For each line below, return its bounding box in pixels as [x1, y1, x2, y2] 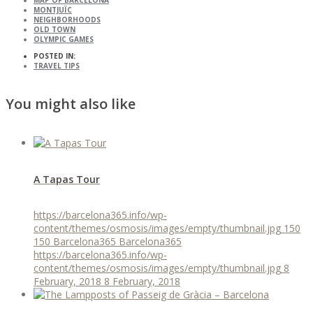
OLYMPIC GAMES [34, 34, 94, 45]
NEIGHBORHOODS [34, 15, 101, 25]
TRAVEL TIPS [34, 61, 80, 71]
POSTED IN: [34, 51, 75, 61]
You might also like [6, 94, 136, 113]
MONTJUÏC [34, 5, 72, 15]
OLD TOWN [34, 24, 75, 35]
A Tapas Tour [34, 172, 100, 186]
